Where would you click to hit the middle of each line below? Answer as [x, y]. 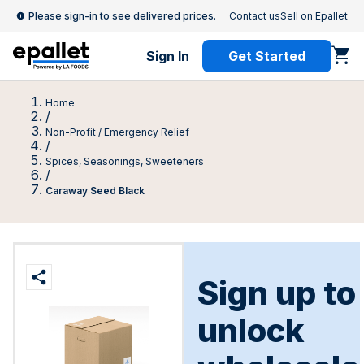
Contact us [255, 16]
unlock [251, 330]
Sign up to [277, 293]
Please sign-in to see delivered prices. [122, 16]
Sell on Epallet [314, 16]
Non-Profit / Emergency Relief [117, 132]
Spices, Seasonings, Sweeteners [125, 161]
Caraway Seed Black [95, 191]
